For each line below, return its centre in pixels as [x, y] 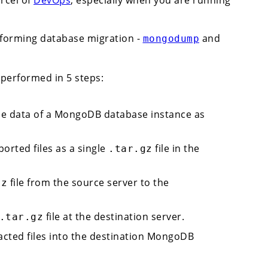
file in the [176, 149]
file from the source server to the [88, 183]
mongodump [171, 38]
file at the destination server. [114, 217]
